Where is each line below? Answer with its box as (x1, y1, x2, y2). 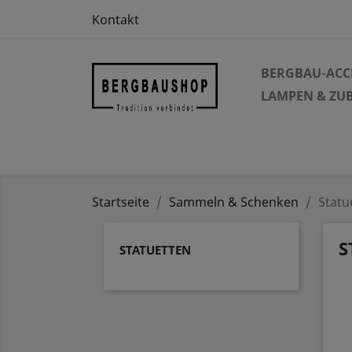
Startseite (92, 193, 149, 211)
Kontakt (92, 11, 139, 28)
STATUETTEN (119, 242, 191, 258)
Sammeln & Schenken (169, 193, 299, 211)
